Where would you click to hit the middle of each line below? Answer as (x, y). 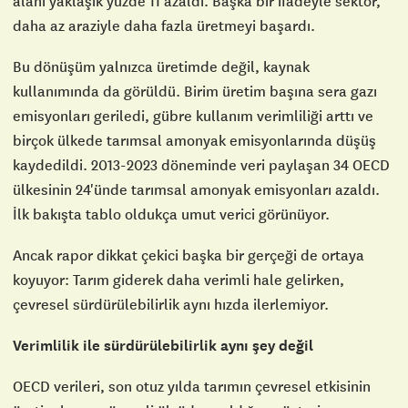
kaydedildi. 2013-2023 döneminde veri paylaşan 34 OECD (201, 164)
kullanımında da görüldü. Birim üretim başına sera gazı (195, 91)
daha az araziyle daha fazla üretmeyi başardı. (164, 25)
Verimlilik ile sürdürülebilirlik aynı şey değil (163, 345)
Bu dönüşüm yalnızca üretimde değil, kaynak (161, 66)
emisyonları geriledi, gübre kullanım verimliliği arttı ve (193, 115)
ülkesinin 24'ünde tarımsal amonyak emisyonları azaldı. (196, 189)
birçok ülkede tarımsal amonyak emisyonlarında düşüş (194, 140)
